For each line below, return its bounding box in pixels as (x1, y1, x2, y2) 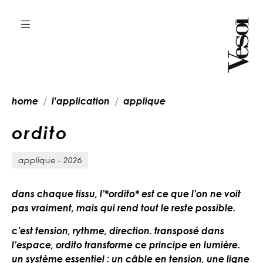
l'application (52, 95, 110, 107)
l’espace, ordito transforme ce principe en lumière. (12, 238, 240, 251)
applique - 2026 (18, 154, 82, 165)
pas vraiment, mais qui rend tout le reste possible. (12, 201, 235, 214)
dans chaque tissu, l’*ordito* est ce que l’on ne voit (12, 187, 241, 200)
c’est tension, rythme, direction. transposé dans (12, 224, 224, 237)
